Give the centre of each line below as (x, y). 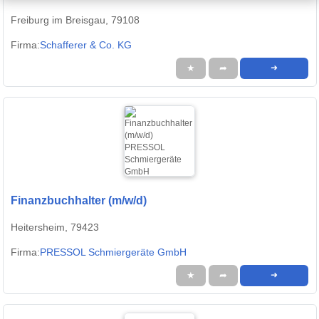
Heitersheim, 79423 (55, 228)
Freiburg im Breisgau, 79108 (75, 20)
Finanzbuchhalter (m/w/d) (79, 201)
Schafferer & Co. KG (86, 45)
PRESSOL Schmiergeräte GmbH (113, 252)
